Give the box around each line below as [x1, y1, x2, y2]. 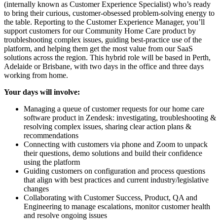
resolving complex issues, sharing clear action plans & [24, 122, 191, 131]
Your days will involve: [4, 88, 80, 97]
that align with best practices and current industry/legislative [24, 176, 209, 184]
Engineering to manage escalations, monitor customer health [24, 202, 210, 211]
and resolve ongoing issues [24, 211, 107, 220]
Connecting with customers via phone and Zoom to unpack [24, 140, 208, 149]
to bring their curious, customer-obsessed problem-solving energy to [4, 9, 215, 18]
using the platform [24, 158, 80, 167]
